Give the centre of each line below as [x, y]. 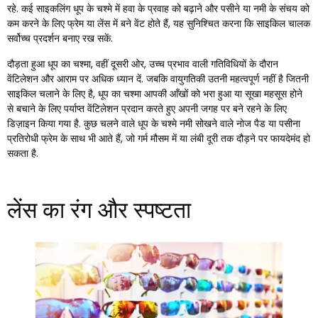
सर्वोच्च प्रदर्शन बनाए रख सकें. [60, 39]
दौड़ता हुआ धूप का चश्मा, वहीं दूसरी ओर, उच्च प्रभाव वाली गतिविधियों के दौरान [143, 64]
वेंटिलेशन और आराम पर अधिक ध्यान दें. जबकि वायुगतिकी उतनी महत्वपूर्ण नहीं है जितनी [158, 78]
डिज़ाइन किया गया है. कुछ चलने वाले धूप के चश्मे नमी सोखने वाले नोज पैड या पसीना [154, 123]
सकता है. [23, 153]
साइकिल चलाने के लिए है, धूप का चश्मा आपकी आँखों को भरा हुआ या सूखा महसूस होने [155, 93]
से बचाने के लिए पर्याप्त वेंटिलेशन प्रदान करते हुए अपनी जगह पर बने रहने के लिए [147, 108]
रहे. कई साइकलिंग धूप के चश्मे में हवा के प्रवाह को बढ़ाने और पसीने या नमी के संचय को [158, 9]
